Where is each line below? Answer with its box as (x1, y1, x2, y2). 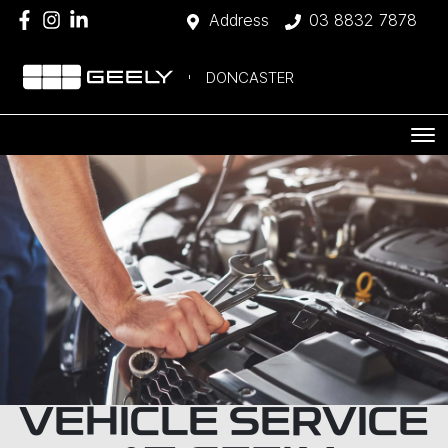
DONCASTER (206, 67, 294, 87)
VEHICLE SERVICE (19, 405, 429, 445)
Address (209, 10, 269, 30)
